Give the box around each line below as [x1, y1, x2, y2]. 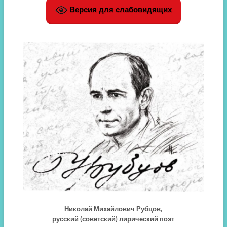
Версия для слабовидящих [67, 5, 172, 14]
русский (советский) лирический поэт [52, 215, 175, 223]
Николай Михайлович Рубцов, [64, 205, 163, 213]
